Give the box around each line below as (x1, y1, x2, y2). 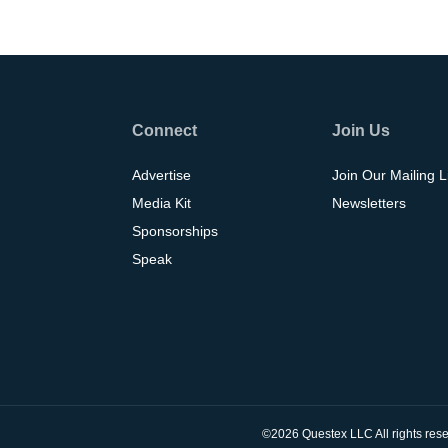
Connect (132, 121, 198, 139)
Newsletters (331, 194, 406, 211)
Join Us (331, 121, 390, 139)
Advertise (132, 166, 192, 183)
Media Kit (132, 194, 192, 211)
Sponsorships (132, 222, 219, 239)
